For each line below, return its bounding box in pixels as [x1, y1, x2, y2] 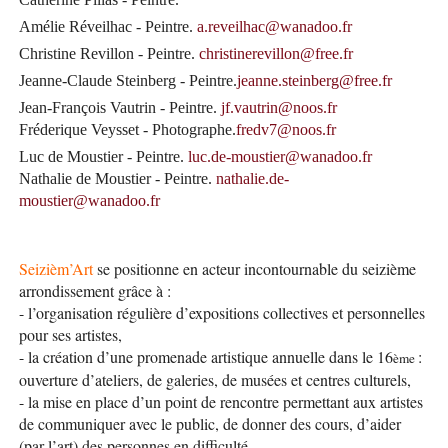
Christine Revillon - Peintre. [18, 44, 199, 62]
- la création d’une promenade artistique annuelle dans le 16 [18, 345, 393, 367]
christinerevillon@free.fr [198, 44, 353, 62]
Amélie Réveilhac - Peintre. [18, 17, 197, 35]
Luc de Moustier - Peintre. [18, 147, 188, 165]
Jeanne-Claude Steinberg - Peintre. [18, 71, 237, 89]
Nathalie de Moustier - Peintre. [18, 169, 216, 187]
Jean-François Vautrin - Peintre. [18, 98, 221, 116]
